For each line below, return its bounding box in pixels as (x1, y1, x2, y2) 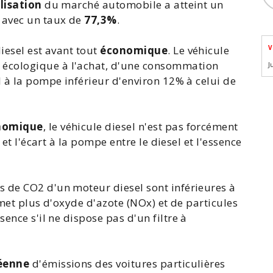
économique (100, 43, 168, 57)
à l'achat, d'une (59, 58, 143, 73)
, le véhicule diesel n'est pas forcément (43, 119, 238, 133)
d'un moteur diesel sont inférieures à (44, 180, 236, 194)
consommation (142, 58, 219, 73)
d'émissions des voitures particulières (29, 257, 225, 271)
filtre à (153, 211, 187, 225)
